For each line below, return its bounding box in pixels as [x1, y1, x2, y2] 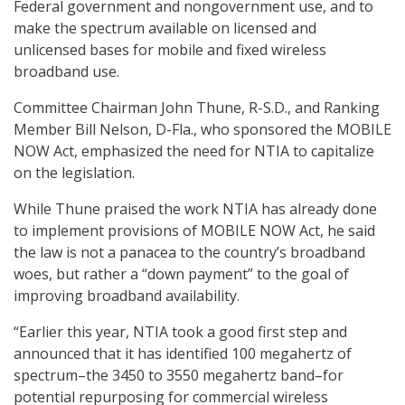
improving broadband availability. [14, 286, 240, 306]
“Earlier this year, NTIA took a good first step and [14, 322, 347, 343]
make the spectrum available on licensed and [14, 18, 316, 39]
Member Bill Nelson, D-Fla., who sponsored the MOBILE [14, 119, 391, 140]
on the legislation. [14, 163, 135, 184]
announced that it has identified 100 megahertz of [14, 344, 352, 364]
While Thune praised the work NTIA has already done [14, 199, 377, 220]
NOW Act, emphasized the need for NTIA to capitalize [14, 141, 374, 162]
